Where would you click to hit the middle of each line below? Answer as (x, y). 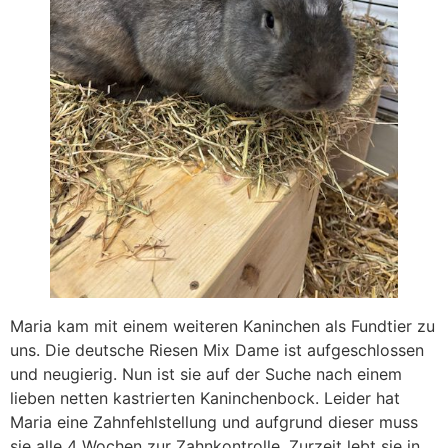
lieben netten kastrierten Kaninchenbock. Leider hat (205, 397)
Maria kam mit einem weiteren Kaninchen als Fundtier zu (222, 325)
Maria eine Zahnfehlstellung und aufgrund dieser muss (214, 421)
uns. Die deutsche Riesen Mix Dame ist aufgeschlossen (217, 349)
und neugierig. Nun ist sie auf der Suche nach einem (206, 373)
